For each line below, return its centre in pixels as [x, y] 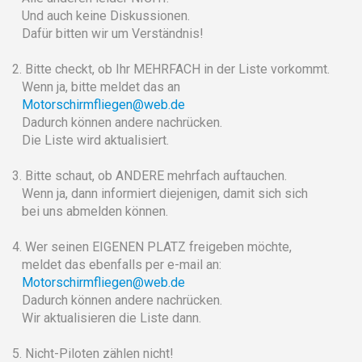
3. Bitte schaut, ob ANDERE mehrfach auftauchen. [149, 175]
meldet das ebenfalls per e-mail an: [117, 264]
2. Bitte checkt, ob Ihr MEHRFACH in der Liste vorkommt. [171, 69]
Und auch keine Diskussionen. [101, 15]
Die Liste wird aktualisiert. [90, 140]
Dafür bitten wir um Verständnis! [108, 33]
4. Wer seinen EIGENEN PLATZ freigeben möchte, [152, 246]
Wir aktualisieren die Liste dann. [107, 318]
